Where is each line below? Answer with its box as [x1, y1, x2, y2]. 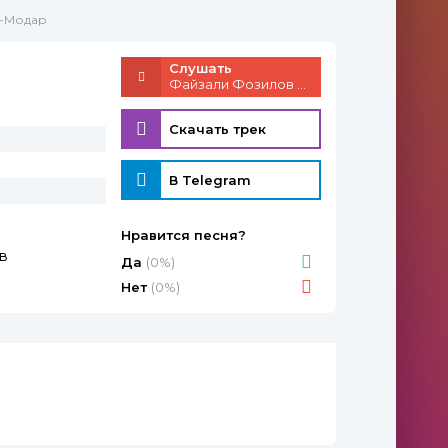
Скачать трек [169, 120, 266, 137]
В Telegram [169, 172, 251, 189]
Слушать [169, 60, 232, 76]
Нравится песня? [121, 227, 246, 243]
